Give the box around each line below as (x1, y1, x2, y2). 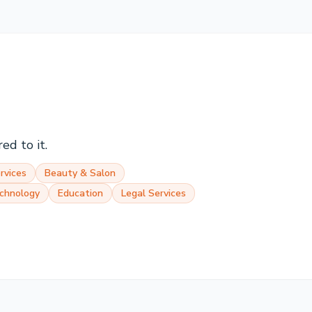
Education (58, 187, 103, 200)
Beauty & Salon (45, 166, 116, 180)
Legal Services (121, 187, 186, 200)
